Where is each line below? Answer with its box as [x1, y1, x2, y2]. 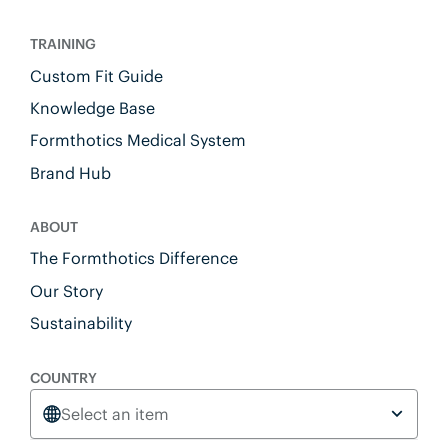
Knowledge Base [29, 97, 155, 118]
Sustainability [29, 313, 132, 334]
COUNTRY [29, 368, 97, 387]
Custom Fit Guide [29, 65, 163, 86]
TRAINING [29, 35, 96, 54]
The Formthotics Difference [29, 248, 238, 269]
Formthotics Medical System [29, 130, 246, 151]
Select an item [60, 403, 169, 424]
